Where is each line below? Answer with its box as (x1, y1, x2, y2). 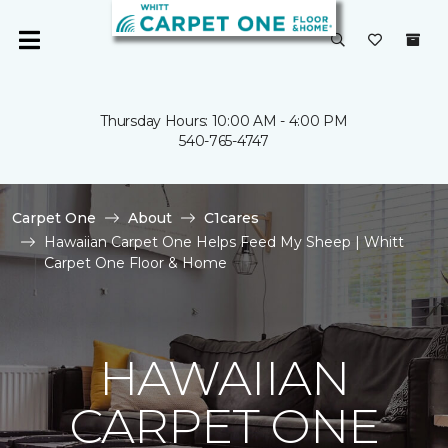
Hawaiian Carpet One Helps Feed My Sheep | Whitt (44, 233, 404, 251)
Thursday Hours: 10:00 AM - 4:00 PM (100, 112, 348, 130)
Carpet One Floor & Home (44, 254, 227, 272)
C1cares (204, 209, 259, 227)
